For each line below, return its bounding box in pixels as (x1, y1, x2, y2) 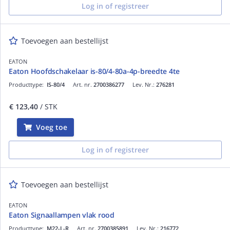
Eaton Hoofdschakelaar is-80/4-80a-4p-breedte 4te (9, 66, 180, 76)
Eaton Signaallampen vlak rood (9, 209, 114, 220)
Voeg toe (36, 122, 67, 132)
